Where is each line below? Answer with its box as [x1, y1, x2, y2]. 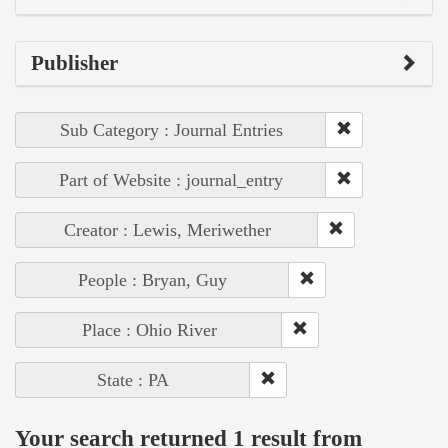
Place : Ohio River [81, 319, 217, 340]
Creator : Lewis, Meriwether [63, 219, 271, 240]
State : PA [97, 369, 169, 390]
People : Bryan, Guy [78, 269, 227, 290]
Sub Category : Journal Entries [59, 119, 283, 140]
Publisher [31, 50, 118, 75]
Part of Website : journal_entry [59, 169, 283, 190]
